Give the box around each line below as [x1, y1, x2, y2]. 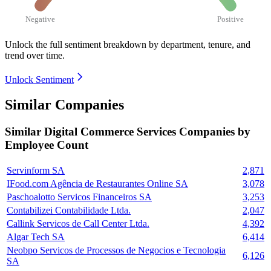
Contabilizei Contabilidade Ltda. [7, 205, 131, 216]
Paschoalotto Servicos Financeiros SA [7, 192, 152, 203]
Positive [217, 14, 244, 24]
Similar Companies [5, 97, 124, 113]
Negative [25, 14, 56, 24]
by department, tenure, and [149, 39, 250, 50]
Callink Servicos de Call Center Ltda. [7, 218, 149, 229]
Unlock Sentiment [5, 74, 74, 85]
